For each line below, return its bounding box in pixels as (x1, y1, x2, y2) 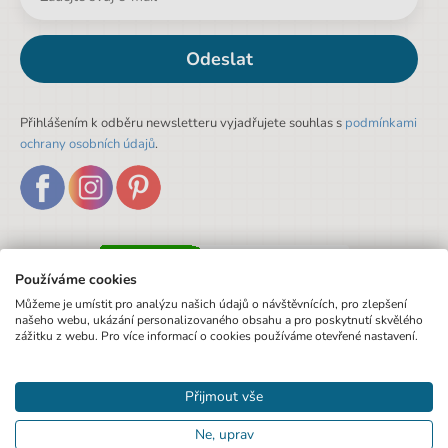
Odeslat (185, 46, 253, 71)
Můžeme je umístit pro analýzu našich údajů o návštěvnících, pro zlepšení (15, 296, 407, 312)
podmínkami (345, 114, 417, 133)
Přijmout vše (185, 387, 263, 406)
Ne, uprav (194, 425, 254, 444)
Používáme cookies (15, 270, 137, 289)
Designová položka (15, 40, 150, 63)
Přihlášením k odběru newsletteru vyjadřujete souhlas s (20, 114, 345, 133)
